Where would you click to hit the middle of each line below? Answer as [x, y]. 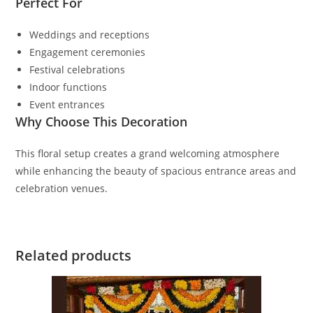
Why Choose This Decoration [102, 122]
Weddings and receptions [90, 35]
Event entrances [67, 105]
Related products [74, 256]
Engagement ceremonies [88, 52]
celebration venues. [62, 189]
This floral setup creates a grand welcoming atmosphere [148, 154]
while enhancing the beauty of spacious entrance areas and [156, 171]
